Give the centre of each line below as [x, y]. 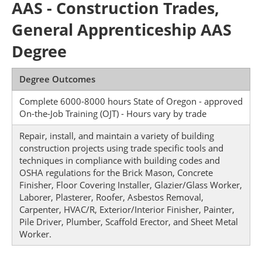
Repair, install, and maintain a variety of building [117, 136]
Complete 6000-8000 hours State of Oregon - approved [131, 101]
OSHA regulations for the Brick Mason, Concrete [116, 173]
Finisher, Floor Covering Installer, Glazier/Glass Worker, [131, 185]
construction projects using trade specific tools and [121, 148]
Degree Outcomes [57, 79]
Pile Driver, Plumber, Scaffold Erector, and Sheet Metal [129, 222]
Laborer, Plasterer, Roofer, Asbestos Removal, [111, 197]
